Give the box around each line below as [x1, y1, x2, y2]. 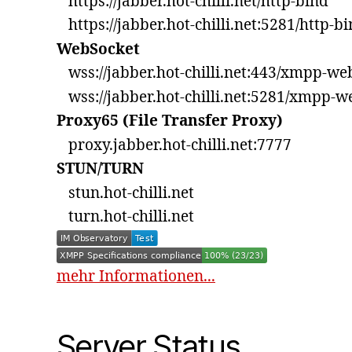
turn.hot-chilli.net [57, 207, 194, 227]
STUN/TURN [57, 159, 144, 179]
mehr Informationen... [57, 266, 215, 286]
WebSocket [57, 39, 140, 59]
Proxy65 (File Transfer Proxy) [57, 112, 283, 131]
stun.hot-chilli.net [57, 183, 194, 203]
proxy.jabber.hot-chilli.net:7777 [57, 135, 291, 155]
